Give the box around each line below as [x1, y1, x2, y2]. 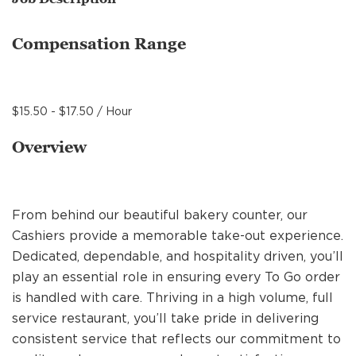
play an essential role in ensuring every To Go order [12, 269, 340, 284]
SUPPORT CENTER [68, 62, 189, 77]
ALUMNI [95, 288, 149, 303]
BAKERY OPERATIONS [56, 130, 201, 145]
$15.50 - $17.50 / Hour [12, 105, 132, 118]
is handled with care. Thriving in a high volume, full [12, 290, 333, 305]
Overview [12, 138, 87, 157]
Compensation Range [12, 35, 186, 53]
